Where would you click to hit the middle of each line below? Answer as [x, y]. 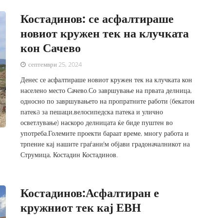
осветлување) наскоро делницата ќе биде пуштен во [97, 122]
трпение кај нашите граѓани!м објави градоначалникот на [105, 144]
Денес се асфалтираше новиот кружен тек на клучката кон [107, 80]
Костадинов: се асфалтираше [97, 18]
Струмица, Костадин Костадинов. [69, 154]
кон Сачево [51, 47]
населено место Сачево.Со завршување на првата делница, [106, 90]
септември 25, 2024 [54, 64]
